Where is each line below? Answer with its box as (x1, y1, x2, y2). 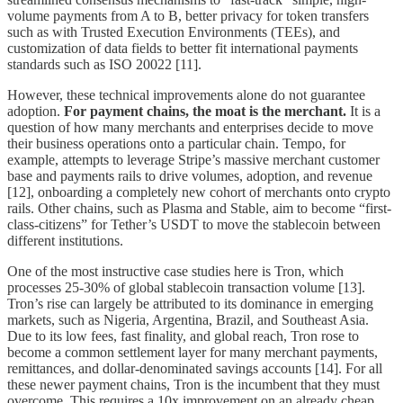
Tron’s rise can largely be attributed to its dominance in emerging (7, 295, 373, 311)
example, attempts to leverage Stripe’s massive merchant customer (7, 151, 380, 167)
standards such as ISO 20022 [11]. (7, 56, 201, 72)
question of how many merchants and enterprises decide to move (7, 119, 373, 135)
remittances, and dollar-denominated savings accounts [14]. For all (7, 360, 382, 376)
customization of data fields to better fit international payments (7, 40, 358, 56)
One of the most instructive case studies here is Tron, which (7, 263, 344, 279)
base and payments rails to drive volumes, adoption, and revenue (7, 167, 372, 184)
